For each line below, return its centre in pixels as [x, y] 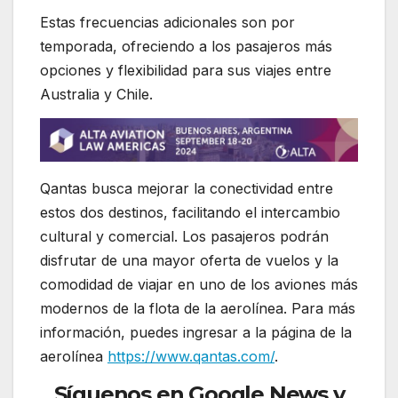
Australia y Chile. [96, 95]
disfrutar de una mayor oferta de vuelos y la [189, 261]
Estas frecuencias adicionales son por [167, 23]
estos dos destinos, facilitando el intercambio [190, 213]
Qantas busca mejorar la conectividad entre [187, 189]
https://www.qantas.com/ [191, 357]
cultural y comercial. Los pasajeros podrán [184, 237]
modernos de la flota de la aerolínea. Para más [198, 309]
